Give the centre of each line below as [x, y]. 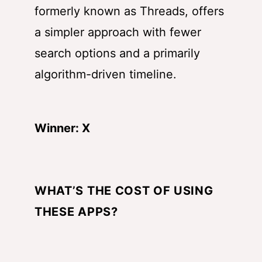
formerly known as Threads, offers [129, 11]
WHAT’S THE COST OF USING [124, 191]
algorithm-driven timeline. [106, 75]
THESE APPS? [76, 212]
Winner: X [62, 128]
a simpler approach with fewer [118, 32]
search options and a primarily [117, 54]
